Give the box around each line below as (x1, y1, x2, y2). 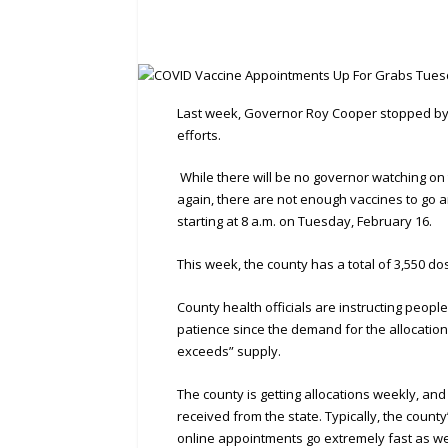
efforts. (177, 125, 222, 144)
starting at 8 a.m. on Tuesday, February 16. (177, 212, 433, 231)
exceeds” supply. (177, 341, 282, 360)
